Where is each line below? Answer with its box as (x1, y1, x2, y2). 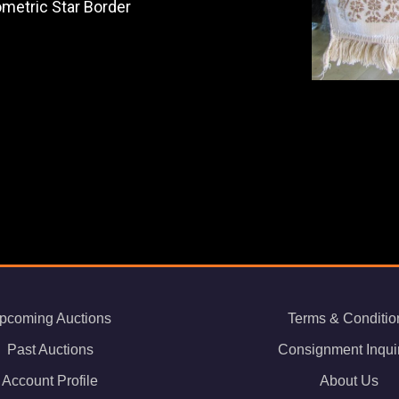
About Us (320, 373, 379, 389)
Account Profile (2, 373, 98, 389)
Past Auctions (6, 342, 94, 358)
